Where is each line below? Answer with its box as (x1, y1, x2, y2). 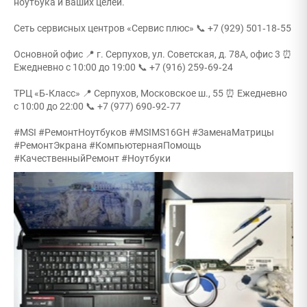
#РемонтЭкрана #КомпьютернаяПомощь (14, 140, 201, 151)
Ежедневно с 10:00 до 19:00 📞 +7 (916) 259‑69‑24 (14, 62, 233, 73)
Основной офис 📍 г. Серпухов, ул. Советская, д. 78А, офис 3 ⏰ (14, 49, 292, 60)
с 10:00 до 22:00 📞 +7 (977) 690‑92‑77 (14, 101, 181, 112)
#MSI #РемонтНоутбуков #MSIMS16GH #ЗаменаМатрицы (14, 127, 274, 138)
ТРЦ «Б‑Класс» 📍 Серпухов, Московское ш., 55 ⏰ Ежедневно (14, 88, 287, 99)
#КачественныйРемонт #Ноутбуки (14, 153, 171, 164)
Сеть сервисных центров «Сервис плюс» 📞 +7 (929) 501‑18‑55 (14, 23, 291, 34)
